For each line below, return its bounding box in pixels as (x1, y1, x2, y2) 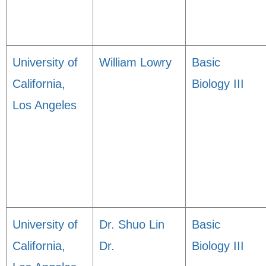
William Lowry (99, 56, 172, 69)
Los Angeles (12, 99, 77, 112)
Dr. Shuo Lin (99, 218, 164, 231)
